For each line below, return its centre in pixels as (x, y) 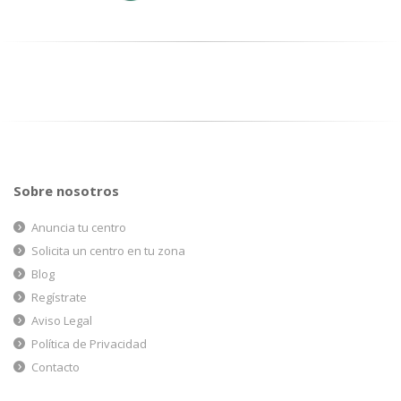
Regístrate (59, 297)
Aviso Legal (62, 320)
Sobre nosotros (66, 190)
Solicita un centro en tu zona (108, 250)
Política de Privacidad (89, 343)
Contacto (55, 367)
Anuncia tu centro (79, 227)
